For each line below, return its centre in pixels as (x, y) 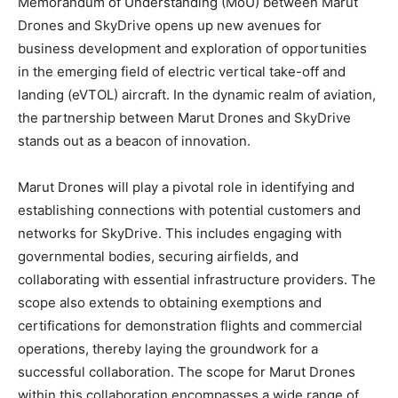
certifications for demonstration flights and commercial (190, 326)
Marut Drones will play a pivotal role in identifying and (186, 187)
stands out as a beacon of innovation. (134, 141)
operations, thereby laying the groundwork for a (168, 349)
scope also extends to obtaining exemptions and (170, 303)
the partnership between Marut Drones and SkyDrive (184, 118)
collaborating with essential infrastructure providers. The (197, 280)
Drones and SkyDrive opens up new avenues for (170, 26)
